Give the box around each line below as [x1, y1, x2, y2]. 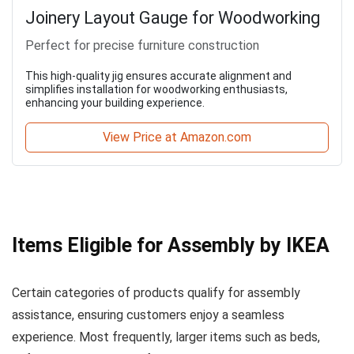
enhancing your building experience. [25, 96, 205, 109]
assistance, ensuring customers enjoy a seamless [12, 307, 284, 322]
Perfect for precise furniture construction [25, 37, 259, 53]
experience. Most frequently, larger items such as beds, [12, 329, 320, 345]
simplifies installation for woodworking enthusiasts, [25, 82, 288, 96]
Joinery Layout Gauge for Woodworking [25, 7, 320, 28]
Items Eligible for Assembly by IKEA [12, 233, 330, 257]
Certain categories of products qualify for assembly [12, 284, 300, 300]
